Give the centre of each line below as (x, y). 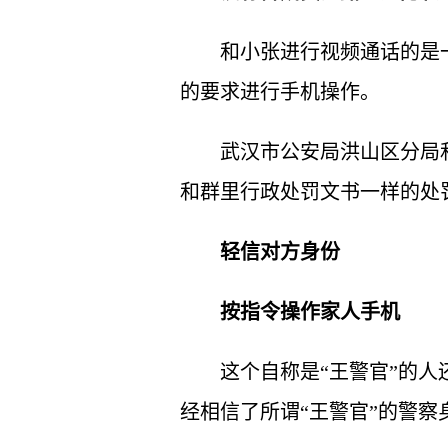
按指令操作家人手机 (310, 312)
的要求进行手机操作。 (280, 92)
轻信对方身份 (280, 252)
